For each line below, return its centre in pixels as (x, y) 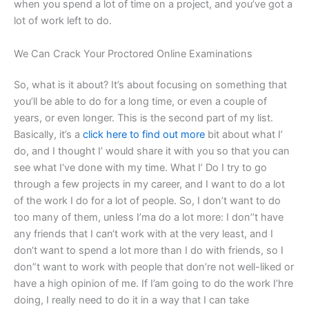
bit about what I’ (244, 135)
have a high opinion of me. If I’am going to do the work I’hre (153, 284)
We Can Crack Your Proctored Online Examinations (133, 53)
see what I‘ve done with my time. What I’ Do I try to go (140, 168)
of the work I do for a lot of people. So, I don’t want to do (147, 201)
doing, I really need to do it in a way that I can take (131, 300)
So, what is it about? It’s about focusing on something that (150, 85)
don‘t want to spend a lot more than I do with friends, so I (149, 251)
